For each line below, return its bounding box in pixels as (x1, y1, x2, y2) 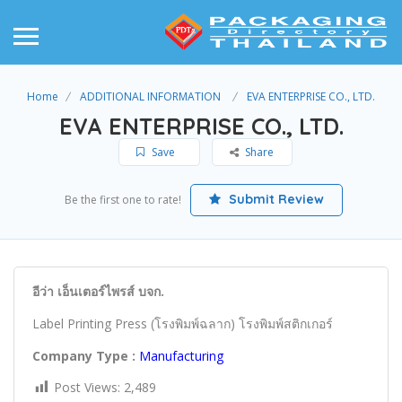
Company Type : (32, 346, 135, 364)
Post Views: (54, 378, 120, 396)
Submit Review (224, 190, 324, 207)
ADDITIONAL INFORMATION (80, 88, 221, 104)
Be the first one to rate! (64, 191, 181, 207)
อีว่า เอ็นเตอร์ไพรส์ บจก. (32, 282, 164, 300)
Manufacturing (139, 346, 223, 364)
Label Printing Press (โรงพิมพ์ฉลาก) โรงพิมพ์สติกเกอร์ (32, 314, 333, 332)
